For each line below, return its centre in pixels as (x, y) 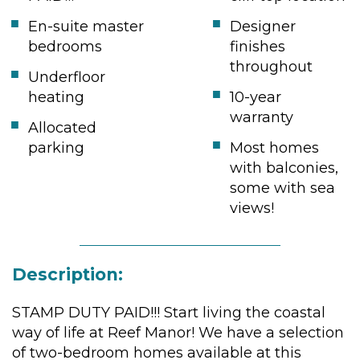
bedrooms (65, 46)
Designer (262, 26)
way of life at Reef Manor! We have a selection (178, 332)
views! (252, 208)
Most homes (274, 147)
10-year (255, 97)
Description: (67, 274)
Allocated (62, 127)
